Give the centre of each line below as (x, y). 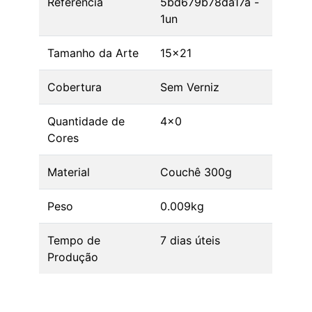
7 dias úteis (190, 241)
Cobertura (75, 87)
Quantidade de (86, 122)
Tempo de (74, 241)
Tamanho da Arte (93, 53)
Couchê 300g (196, 172)
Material (69, 172)
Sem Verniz (190, 87)
